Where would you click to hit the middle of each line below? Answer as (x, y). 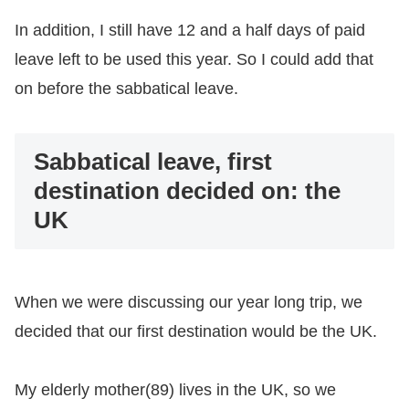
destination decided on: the (187, 191)
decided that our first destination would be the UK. (196, 331)
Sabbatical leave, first (152, 162)
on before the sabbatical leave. (126, 89)
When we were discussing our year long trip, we (189, 302)
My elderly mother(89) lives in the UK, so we (175, 390)
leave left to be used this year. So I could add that (194, 60)
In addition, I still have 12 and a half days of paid (190, 31)
